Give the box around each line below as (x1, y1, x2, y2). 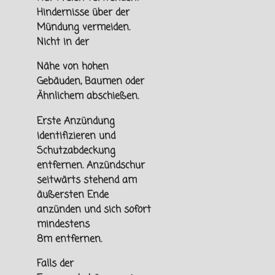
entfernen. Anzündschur (37, 157, 145, 173)
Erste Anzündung (37, 113, 115, 129)
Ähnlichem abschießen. (37, 88, 139, 104)
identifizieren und (37, 128, 115, 144)
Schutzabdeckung (37, 142, 115, 158)
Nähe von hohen (37, 59, 109, 75)
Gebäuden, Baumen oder (37, 74, 144, 90)
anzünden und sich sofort (37, 201, 151, 217)
